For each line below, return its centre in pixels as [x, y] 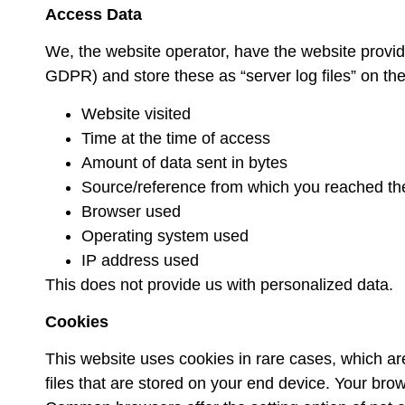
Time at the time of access [176, 138]
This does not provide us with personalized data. [219, 284]
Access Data [94, 14]
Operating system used [165, 235]
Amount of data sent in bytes [184, 162]
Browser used [131, 211]
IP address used [140, 260]
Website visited [136, 113]
